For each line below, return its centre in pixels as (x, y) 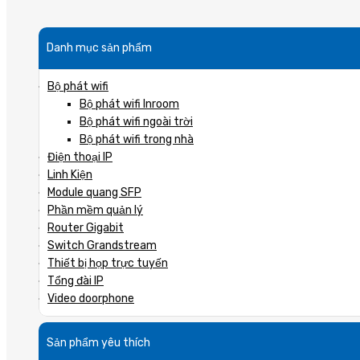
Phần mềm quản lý (95, 210)
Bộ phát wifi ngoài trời (136, 121)
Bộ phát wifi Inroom (129, 104)
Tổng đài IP (76, 280)
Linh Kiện (70, 174)
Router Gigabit (86, 227)
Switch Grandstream (102, 245)
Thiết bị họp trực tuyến (108, 263)
